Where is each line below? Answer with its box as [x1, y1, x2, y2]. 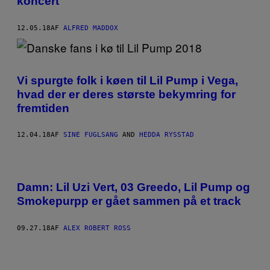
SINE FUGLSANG [63, 131, 118, 139]
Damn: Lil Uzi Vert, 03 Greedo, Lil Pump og [17, 181, 250, 194]
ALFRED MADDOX [63, 24, 118, 32]
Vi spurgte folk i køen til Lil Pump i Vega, [17, 74, 238, 87]
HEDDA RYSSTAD [139, 131, 194, 139]
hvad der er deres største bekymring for [17, 87, 236, 101]
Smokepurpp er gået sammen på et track [17, 195, 241, 208]
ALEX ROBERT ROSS [63, 224, 131, 232]
